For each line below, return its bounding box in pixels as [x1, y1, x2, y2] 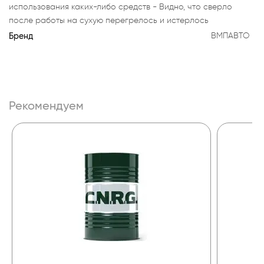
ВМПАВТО [211, 30, 249, 41]
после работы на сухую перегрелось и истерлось [9, 15, 209, 25]
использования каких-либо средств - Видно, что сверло [9, 1, 232, 12]
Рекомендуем [9, 98, 84, 113]
